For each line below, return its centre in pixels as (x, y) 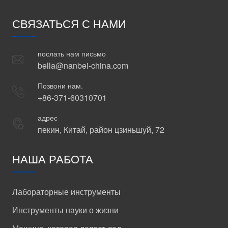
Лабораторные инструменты (66, 192)
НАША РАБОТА (52, 159)
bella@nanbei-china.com (83, 66)
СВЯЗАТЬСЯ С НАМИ (69, 23)
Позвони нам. (60, 86)
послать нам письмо (72, 54)
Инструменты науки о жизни (65, 210)
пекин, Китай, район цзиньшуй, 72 (101, 130)
